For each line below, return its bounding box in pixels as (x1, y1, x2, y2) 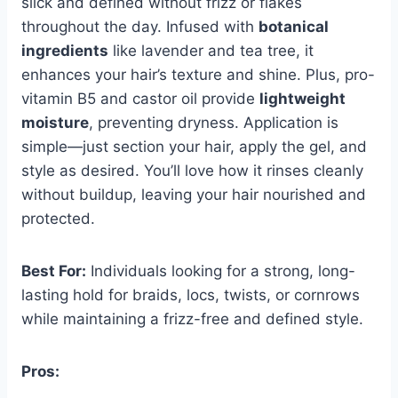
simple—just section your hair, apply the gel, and (21, 137, 367, 155)
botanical (259, 17, 329, 36)
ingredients (21, 41, 108, 60)
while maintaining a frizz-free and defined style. (21, 309, 363, 328)
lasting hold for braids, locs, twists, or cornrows (21, 285, 360, 304)
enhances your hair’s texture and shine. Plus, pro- (21, 65, 375, 84)
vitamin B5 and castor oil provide (21, 89, 259, 107)
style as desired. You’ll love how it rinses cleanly (21, 161, 363, 179)
